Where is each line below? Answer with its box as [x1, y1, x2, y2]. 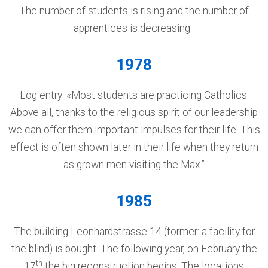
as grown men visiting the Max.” [63, 159, 205, 170]
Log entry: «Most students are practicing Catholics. [19, 89, 249, 101]
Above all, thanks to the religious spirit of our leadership [10, 106, 258, 118]
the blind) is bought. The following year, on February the [11, 243, 257, 255]
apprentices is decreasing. [74, 22, 194, 34]
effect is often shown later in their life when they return [10, 141, 258, 153]
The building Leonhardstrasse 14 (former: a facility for [13, 226, 255, 237]
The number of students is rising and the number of [19, 5, 249, 17]
